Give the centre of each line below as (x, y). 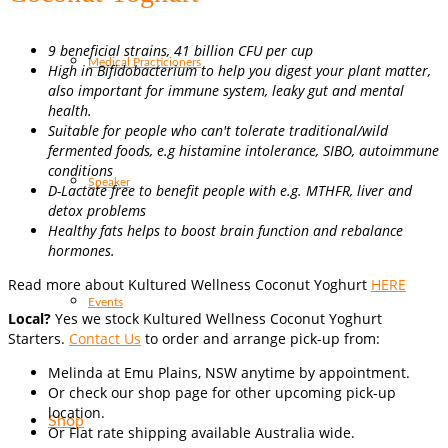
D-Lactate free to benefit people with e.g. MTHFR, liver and (230, 191)
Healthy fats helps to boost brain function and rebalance (225, 231)
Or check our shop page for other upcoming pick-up (222, 393)
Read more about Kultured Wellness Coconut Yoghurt (189, 285)
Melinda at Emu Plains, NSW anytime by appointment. (229, 373)
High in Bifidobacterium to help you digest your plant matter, (239, 71)
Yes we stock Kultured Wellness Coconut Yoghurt (216, 319)
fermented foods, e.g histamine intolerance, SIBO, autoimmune (243, 151)
